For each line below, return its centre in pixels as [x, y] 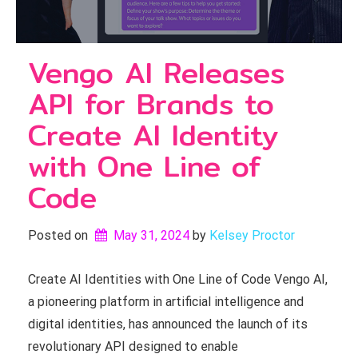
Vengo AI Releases [156, 73]
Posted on [60, 235]
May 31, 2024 [151, 235]
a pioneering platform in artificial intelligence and [166, 302]
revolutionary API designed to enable [133, 346]
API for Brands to [151, 104]
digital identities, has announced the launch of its [168, 324]
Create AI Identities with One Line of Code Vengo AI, [178, 279]
